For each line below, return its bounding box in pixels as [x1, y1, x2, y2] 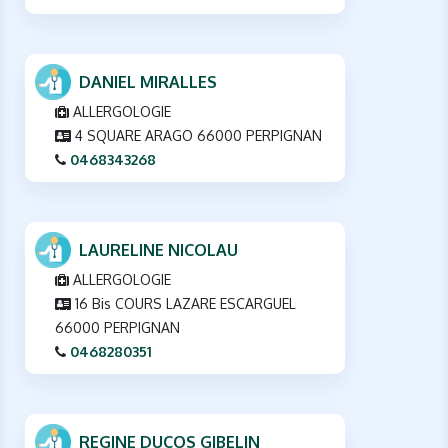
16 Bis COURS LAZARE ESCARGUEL [71, 294, 296, 312]
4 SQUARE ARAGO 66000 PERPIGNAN [71, 126, 322, 144]
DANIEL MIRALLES [79, 71, 217, 92]
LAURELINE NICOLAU [79, 239, 238, 260]
